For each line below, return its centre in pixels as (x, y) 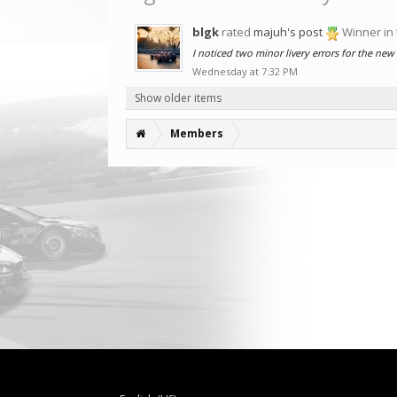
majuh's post (288, 32)
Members (197, 133)
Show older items (178, 97)
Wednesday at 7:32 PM (245, 71)
